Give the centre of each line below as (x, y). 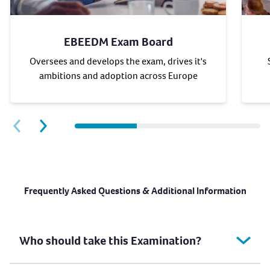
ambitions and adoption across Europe (118, 75)
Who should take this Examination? (110, 240)
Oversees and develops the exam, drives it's (118, 61)
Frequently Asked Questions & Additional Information (135, 190)
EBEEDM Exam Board (118, 42)
